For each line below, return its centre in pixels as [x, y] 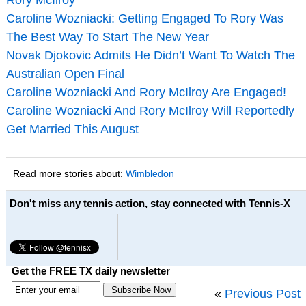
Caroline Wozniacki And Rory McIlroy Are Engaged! [146, 92]
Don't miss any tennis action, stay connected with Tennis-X [150, 203]
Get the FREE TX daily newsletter [91, 271]
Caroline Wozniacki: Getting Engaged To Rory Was [144, 18]
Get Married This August [72, 129]
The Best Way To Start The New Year [107, 37]
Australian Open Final [65, 73]
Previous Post [262, 293]
